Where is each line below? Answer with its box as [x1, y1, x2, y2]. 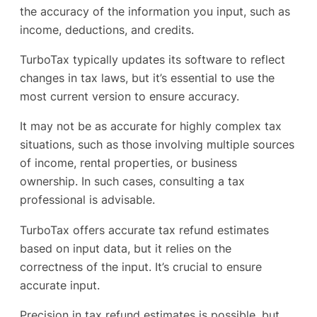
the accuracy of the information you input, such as [20, 4, 290, 18]
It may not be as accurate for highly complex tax [20, 119, 282, 134]
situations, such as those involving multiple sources [20, 137, 294, 152]
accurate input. [20, 277, 100, 292]
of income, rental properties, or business [20, 156, 237, 171]
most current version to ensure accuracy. [20, 88, 239, 103]
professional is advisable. [20, 192, 155, 207]
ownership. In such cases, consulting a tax [20, 174, 245, 189]
